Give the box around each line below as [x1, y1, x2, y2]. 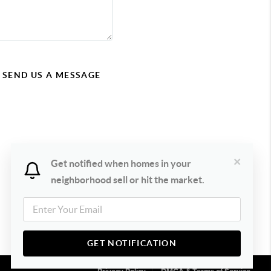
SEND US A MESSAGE [2, 70, 101, 80]
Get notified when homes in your [50, 158, 191, 169]
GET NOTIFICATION [87, 238, 177, 248]
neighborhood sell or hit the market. [50, 174, 204, 185]
